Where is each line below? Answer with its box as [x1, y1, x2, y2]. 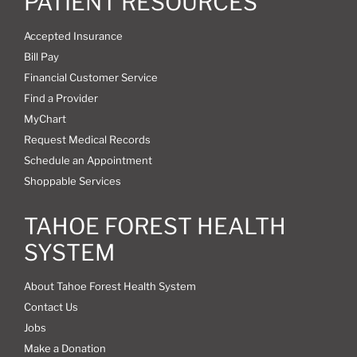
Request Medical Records [23, 132, 151, 146]
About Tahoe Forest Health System [23, 279, 196, 292]
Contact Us [23, 300, 78, 313]
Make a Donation [23, 341, 106, 355]
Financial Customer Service [23, 70, 158, 84]
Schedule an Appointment [23, 153, 152, 167]
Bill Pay [23, 49, 59, 63]
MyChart [23, 112, 66, 125]
